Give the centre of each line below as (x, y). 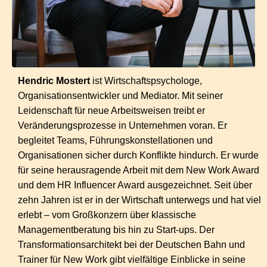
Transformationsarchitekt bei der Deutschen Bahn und (131, 244)
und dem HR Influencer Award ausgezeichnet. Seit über (135, 185)
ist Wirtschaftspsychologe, (146, 80)
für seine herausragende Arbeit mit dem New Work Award (139, 170)
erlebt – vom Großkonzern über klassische (107, 215)
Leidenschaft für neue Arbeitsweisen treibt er (111, 110)
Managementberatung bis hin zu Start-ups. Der (116, 229)
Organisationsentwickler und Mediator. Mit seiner (120, 95)
